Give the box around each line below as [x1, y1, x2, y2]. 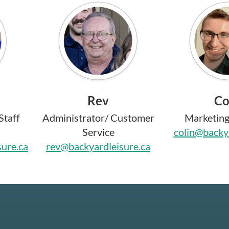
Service [82, 125, 114, 138]
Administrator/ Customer [42, 111, 154, 124]
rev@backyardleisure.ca [46, 140, 150, 152]
